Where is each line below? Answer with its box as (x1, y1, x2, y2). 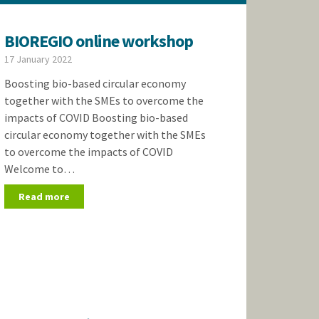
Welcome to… (4, 162, 75, 176)
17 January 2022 (4, 53, 72, 66)
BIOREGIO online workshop (4, 30, 193, 52)
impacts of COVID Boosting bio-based (4, 110, 188, 125)
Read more (18, 190, 70, 203)
